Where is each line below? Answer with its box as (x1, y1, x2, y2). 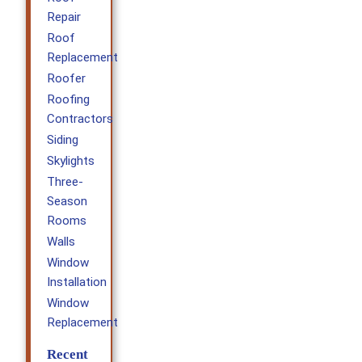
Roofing (47, 92, 90, 107)
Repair (47, 10, 82, 25)
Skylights (47, 154, 95, 169)
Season (47, 194, 88, 209)
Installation (47, 275, 107, 290)
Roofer (47, 71, 86, 86)
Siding (47, 133, 79, 148)
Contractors (47, 112, 114, 127)
